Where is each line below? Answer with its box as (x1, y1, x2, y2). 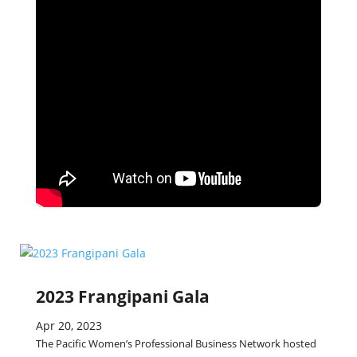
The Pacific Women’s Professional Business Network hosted (35, 336, 316, 351)
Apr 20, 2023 (35, 318, 102, 333)
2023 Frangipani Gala (35, 285, 210, 308)
